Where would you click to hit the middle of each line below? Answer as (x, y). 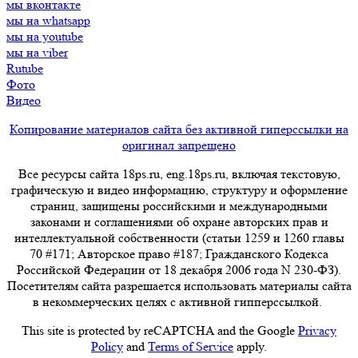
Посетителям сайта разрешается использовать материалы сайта (179, 285)
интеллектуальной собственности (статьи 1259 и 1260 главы (179, 237)
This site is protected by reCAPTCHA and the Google (160, 330)
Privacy (317, 330)
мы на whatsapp (48, 20)
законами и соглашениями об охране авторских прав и (179, 221)
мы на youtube (45, 36)
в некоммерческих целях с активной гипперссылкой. (179, 301)
